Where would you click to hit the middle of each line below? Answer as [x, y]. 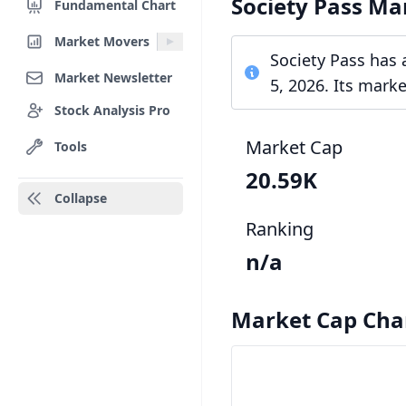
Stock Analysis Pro [112, 110]
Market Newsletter [113, 77]
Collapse [81, 198]
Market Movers [102, 41]
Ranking [280, 229]
